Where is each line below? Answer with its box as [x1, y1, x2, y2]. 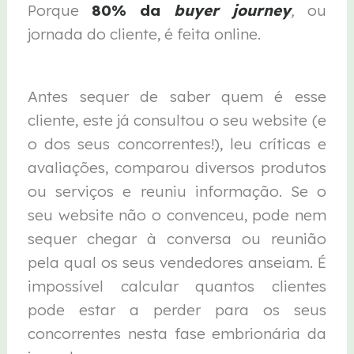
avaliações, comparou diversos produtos [28, 157, 326, 177]
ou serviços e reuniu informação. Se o [28, 181, 326, 201]
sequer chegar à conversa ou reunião [28, 228, 326, 248]
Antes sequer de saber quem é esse [28, 86, 326, 106]
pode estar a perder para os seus [28, 299, 326, 319]
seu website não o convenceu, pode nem [28, 205, 326, 224]
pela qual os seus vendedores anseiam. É [28, 252, 326, 272]
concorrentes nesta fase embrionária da [28, 323, 326, 343]
